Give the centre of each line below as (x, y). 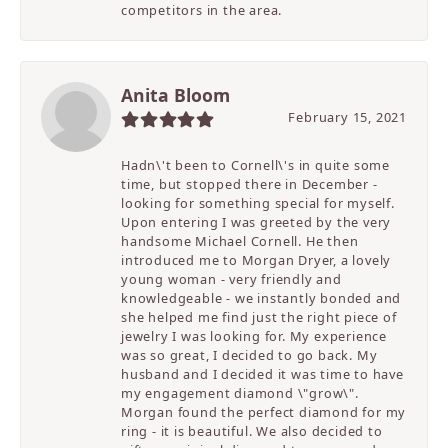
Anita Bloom (175, 95)
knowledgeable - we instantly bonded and (261, 298)
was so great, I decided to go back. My (249, 355)
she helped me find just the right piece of (259, 317)
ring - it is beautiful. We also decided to (252, 431)
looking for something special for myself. (258, 203)
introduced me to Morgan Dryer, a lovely (256, 260)
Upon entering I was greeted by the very (256, 222)
